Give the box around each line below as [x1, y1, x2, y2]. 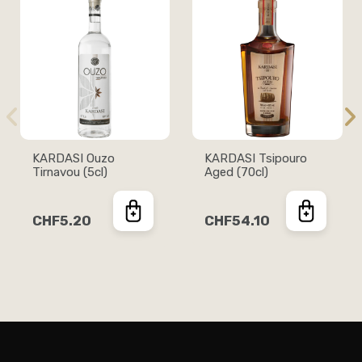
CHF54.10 [204, 212, 270, 229]
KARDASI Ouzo [32, 150, 115, 166]
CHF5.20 [32, 212, 91, 229]
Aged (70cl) [204, 164, 268, 179]
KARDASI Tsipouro [204, 150, 307, 166]
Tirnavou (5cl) [32, 164, 107, 179]
